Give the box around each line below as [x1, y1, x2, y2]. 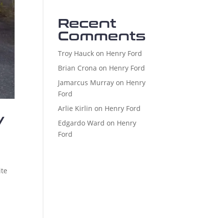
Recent [58, 16, 117, 32]
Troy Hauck [58, 49, 94, 58]
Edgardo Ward [58, 118, 105, 128]
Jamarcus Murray [58, 78, 114, 88]
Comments [58, 29, 146, 44]
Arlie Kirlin [58, 104, 93, 113]
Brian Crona [58, 63, 97, 73]
